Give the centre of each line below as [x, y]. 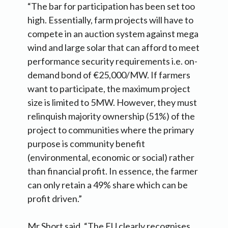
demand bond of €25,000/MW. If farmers [109, 75]
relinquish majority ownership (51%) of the [111, 116]
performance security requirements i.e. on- [112, 61]
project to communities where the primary [111, 130]
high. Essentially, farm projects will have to [110, 20]
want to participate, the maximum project [109, 89]
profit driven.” [55, 199]
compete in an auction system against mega [113, 34]
